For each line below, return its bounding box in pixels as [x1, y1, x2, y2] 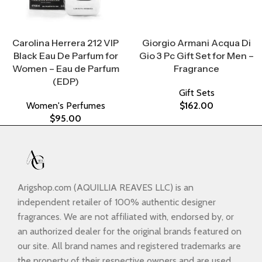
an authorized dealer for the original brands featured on [18, 226, 242, 237]
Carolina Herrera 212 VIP [12, 37, 119, 49]
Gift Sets [178, 87, 215, 99]
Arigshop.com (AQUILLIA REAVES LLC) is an [18, 182, 194, 194]
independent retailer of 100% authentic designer [18, 196, 216, 208]
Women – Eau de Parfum [12, 63, 119, 75]
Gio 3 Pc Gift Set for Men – [139, 50, 254, 62]
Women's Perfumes [26, 100, 105, 112]
